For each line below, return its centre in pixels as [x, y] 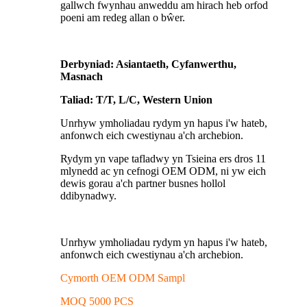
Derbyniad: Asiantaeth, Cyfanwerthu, [148, 64]
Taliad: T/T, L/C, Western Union [136, 99]
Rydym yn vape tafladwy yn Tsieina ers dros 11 [163, 158]
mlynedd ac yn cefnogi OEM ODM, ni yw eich [163, 171]
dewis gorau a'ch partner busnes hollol [143, 183]
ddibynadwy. [88, 195]
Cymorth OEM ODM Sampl [123, 278]
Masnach [82, 76]
